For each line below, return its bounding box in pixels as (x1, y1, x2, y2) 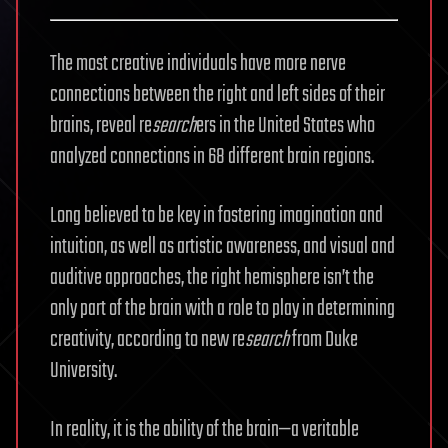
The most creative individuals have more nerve (50, 46, 346, 81)
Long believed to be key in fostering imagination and (50, 198, 383, 233)
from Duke (289, 322, 358, 357)
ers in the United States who (196, 108, 375, 143)
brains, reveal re (50, 108, 152, 143)
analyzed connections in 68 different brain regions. (50, 139, 374, 174)
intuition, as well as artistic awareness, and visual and (50, 229, 395, 264)
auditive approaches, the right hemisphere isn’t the (50, 260, 374, 295)
